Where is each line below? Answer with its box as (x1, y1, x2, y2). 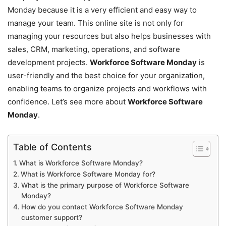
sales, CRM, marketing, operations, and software (8, 44, 180, 54)
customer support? (21, 213, 82, 221)
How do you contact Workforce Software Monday (21, 202, 183, 211)
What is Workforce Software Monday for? (20, 169, 155, 178)
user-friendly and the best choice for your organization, (8, 70, 205, 80)
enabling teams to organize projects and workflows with (8, 83, 207, 93)
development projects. (8, 57, 90, 67)
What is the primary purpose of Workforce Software (21, 181, 189, 189)
